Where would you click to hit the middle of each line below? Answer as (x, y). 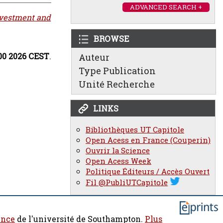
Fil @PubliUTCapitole (127, 182)
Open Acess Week (118, 161)
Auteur (94, 57)
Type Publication (117, 71)
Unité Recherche (117, 84)
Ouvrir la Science (118, 151)
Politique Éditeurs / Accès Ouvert (148, 171)
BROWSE (111, 39)
